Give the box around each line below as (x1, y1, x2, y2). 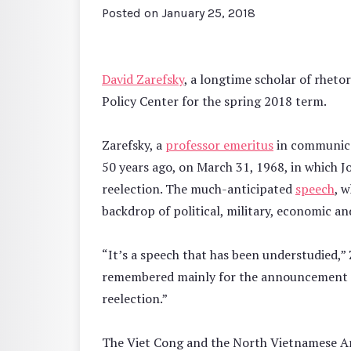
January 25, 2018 (161, 5, 255, 20)
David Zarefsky (102, 70, 184, 88)
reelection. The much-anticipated (102, 179, 295, 197)
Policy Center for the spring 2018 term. (102, 92, 327, 110)
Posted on (102, 5, 161, 20)
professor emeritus (165, 136, 273, 154)
